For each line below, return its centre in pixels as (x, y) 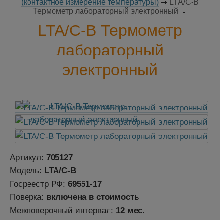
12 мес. (130, 211)
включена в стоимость (93, 197)
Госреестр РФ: (39, 184)
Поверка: (28, 197)
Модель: (27, 171)
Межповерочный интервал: (63, 211)
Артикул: (28, 158)
